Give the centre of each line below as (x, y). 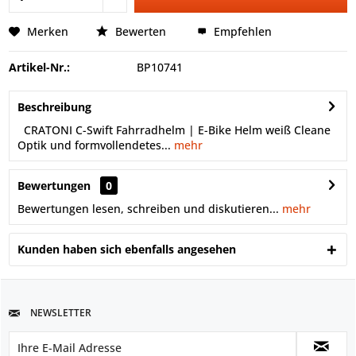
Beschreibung (54, 106)
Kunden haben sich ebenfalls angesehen (127, 249)
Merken (48, 31)
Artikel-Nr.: (39, 67)
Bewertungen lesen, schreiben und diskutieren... (148, 208)
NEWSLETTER (60, 312)
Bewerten (141, 31)
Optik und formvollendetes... (94, 145)
